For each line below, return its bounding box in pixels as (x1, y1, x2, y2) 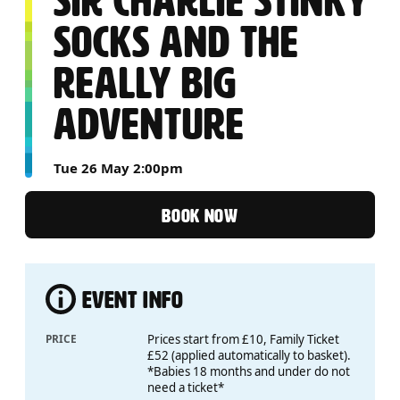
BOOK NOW (162, 205, 238, 227)
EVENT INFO (81, 286, 184, 312)
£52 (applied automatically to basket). (147, 347, 352, 364)
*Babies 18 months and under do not (147, 363, 351, 380)
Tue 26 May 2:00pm (54, 159, 184, 178)
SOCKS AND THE (54, 19, 299, 67)
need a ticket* (147, 379, 225, 396)
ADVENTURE (54, 101, 245, 149)
